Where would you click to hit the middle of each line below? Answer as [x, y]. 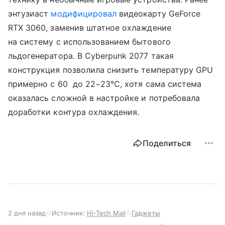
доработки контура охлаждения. [74, 112]
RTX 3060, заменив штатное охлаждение [90, 28]
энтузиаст [30, 14]
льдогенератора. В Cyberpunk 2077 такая [91, 56]
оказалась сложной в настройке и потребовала [104, 98]
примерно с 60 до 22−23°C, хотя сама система [105, 84]
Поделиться [167, 143]
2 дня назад [27, 213]
